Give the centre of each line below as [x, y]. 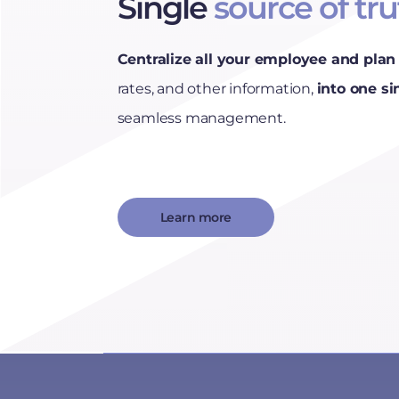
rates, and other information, [217, 89]
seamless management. [201, 118]
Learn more [195, 217]
